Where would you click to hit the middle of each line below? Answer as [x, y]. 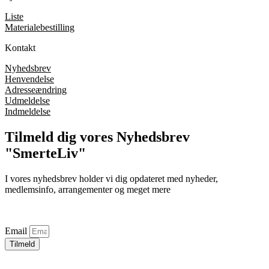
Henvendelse [29, 79]
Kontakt [20, 48]
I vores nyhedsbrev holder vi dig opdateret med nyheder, [111, 178]
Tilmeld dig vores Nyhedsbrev [97, 137]
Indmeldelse [28, 112]
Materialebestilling [40, 28]
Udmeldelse [27, 101]
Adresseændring [36, 90]
